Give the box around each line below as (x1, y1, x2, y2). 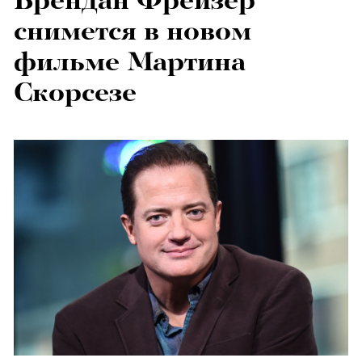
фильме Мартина (14, 45, 246, 78)
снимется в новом (14, 15, 251, 47)
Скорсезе (14, 76, 137, 108)
